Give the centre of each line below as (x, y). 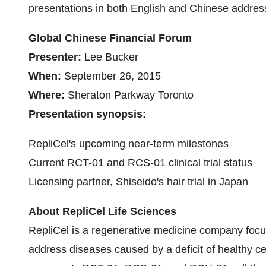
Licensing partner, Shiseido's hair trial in (124, 182)
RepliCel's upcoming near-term (103, 144)
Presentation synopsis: (87, 114)
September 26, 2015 (113, 76)
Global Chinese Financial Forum (110, 38)
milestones (203, 144)
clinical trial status (209, 163)
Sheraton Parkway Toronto (132, 95)
